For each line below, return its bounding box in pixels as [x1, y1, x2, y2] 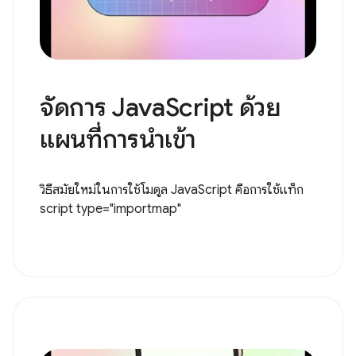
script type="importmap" [40, 200, 181, 217]
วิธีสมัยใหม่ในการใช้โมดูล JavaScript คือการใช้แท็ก [40, 181, 304, 198]
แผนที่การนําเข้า [40, 122, 196, 155]
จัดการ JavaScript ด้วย [40, 91, 281, 123]
